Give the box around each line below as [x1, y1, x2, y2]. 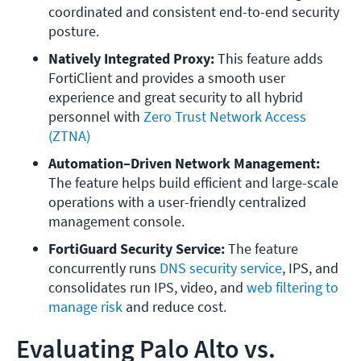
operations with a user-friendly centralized [48, 193, 306, 212]
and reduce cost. [122, 297, 226, 317]
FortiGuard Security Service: [48, 239, 228, 259]
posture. [48, 22, 99, 41]
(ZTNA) [48, 127, 90, 146]
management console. [48, 212, 185, 231]
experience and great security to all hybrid [48, 88, 303, 107]
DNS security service [160, 259, 282, 278]
